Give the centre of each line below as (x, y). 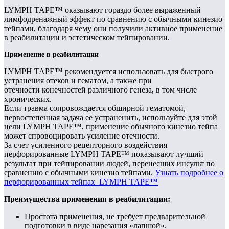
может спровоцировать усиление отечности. (83, 136)
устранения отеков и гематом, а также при (78, 81)
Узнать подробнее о (189, 173)
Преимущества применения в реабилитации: (87, 199)
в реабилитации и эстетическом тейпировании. (88, 38)
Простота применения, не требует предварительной (115, 217)
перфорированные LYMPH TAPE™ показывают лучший (104, 154)
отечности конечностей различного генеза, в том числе (100, 90)
